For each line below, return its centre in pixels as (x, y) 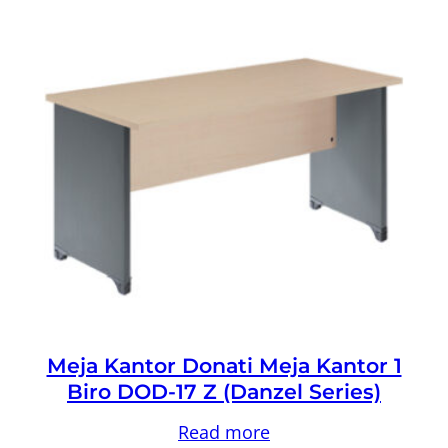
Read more (224, 431)
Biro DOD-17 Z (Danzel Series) (224, 391)
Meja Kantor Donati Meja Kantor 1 (224, 365)
